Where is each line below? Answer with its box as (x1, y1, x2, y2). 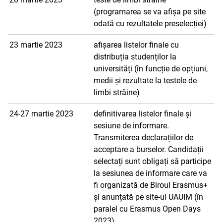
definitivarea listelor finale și (94, 109, 191, 118)
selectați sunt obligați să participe (94, 157, 211, 166)
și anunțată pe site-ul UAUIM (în (94, 192, 203, 202)
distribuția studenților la (94, 52, 176, 61)
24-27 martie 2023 (9, 109, 73, 118)
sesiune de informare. (94, 121, 169, 130)
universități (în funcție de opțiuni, (94, 64, 208, 73)
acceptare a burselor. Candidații (94, 145, 204, 154)
